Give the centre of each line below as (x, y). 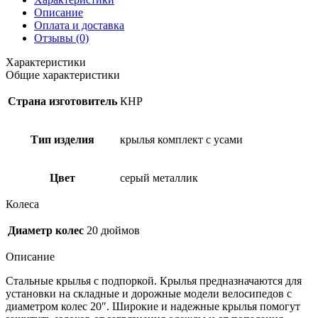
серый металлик (159, 177)
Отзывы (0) (61, 38)
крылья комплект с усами (181, 139)
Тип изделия (62, 139)
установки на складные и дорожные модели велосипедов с (149, 293)
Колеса (22, 204)
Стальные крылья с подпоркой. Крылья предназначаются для (154, 280)
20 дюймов (113, 230)
